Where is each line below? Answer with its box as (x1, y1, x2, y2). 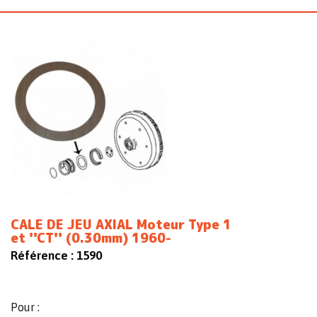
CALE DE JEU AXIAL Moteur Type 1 (11, 216, 231, 234)
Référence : (11, 248, 74, 263)
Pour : (11, 301, 40, 314)
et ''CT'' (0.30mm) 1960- (11, 229, 171, 248)
